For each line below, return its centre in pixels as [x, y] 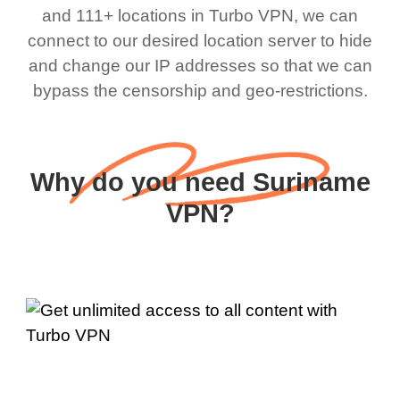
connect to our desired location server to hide [200, 40]
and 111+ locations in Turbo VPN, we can [200, 15]
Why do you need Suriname [200, 183]
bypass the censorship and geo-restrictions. [200, 90]
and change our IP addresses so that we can [200, 65]
